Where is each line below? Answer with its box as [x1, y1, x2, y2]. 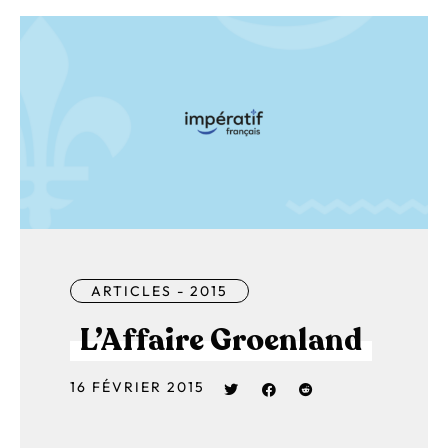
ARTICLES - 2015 [91, 281, 228, 300]
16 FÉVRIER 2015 [70, 377, 205, 396]
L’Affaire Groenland [80, 319, 362, 361]
